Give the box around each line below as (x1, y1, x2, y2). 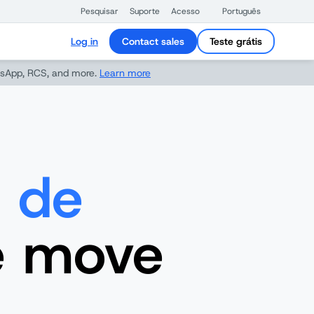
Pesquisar (81, 6, 118, 17)
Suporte (130, 6, 160, 17)
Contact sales (122, 35, 184, 48)
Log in (71, 35, 98, 48)
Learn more (100, 67, 151, 79)
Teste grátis (210, 35, 262, 48)
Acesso (171, 6, 200, 17)
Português (222, 6, 261, 17)
